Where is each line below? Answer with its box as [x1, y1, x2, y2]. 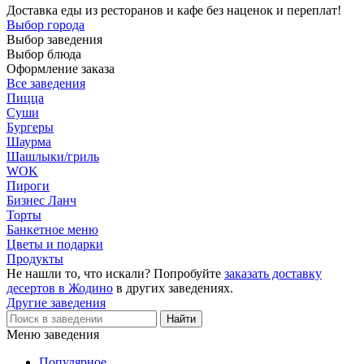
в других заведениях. [113, 281, 233, 295]
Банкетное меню [6, 223, 98, 236]
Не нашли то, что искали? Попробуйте [6, 266, 224, 280]
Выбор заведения [6, 32, 102, 46]
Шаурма [6, 135, 51, 149]
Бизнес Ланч [6, 193, 76, 207]
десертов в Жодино [6, 281, 113, 295]
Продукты [6, 252, 63, 266]
